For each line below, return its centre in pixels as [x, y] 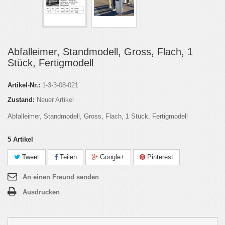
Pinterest [159, 157]
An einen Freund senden [61, 177]
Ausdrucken [41, 192]
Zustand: [21, 99]
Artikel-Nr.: [24, 85]
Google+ [111, 157]
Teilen [67, 157]
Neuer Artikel [55, 99]
